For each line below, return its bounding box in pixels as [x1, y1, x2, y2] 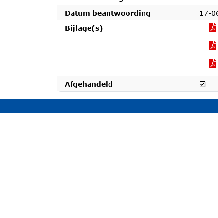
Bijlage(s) [65, 24, 103, 32]
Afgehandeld [65, 80, 113, 88]
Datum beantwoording [65, 9, 151, 17]
